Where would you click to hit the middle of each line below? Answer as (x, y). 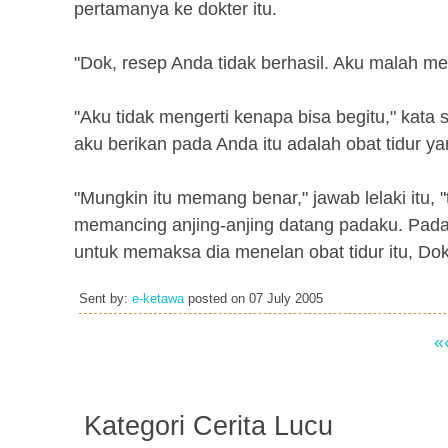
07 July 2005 (286, 299)
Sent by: (105, 299)
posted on (216, 299)
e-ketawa (158, 299)
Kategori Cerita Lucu (208, 426)
